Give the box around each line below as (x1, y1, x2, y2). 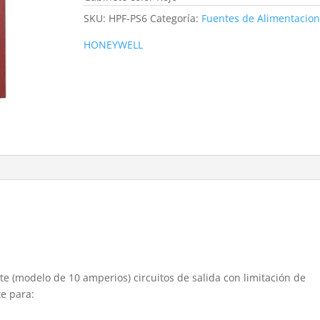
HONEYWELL (83, 37, 143, 51)
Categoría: (149, 11, 201, 25)
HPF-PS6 (108, 11, 147, 25)
